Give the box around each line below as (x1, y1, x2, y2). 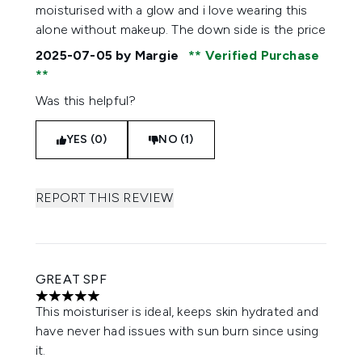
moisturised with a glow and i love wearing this (36, 2, 308, 18)
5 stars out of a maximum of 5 (35, 296, 211, 312)
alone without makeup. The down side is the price (36, 22, 326, 37)
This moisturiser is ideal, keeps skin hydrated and (36, 304, 319, 319)
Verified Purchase (201, 48, 320, 63)
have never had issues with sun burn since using (36, 323, 319, 339)
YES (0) (66, 133, 107, 146)
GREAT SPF (36, 271, 107, 287)
